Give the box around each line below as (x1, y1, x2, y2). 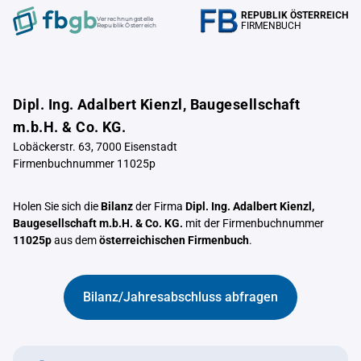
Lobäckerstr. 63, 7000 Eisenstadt (13, 140, 177, 153)
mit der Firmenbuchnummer (183, 217, 324, 230)
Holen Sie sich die (13, 200, 101, 213)
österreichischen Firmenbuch (99, 234, 249, 247)
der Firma (133, 200, 185, 213)
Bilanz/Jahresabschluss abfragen (83, 289, 278, 305)
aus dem (52, 234, 99, 247)
